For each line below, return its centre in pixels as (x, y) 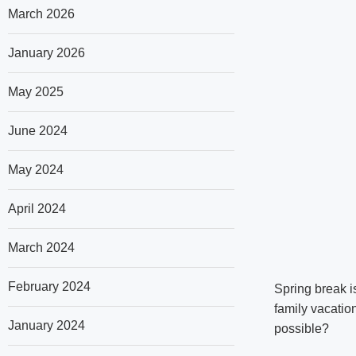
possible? (303, 329)
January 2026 (46, 53)
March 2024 (41, 248)
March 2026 (41, 14)
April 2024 (37, 209)
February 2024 (49, 286)
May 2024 (36, 170)
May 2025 (36, 92)
